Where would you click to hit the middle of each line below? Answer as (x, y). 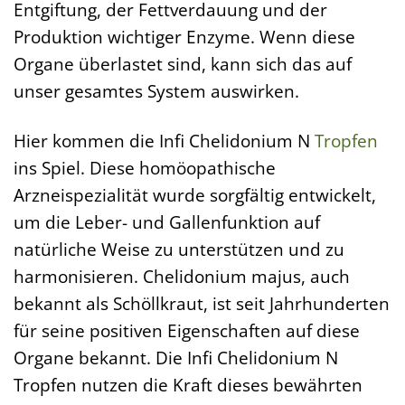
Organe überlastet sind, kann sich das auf (183, 64)
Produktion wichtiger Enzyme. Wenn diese (184, 37)
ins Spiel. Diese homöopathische (145, 167)
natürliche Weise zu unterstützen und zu (179, 249)
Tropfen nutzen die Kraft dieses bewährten (188, 384)
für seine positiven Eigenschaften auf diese (187, 330)
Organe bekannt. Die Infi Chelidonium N (176, 357)
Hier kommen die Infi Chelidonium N (164, 140)
